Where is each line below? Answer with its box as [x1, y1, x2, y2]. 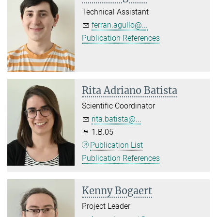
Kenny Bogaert [82, 185, 153, 197]
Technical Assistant [82, 7, 149, 17]
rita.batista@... [92, 114, 142, 124]
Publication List [90, 140, 143, 150]
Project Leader [82, 201, 131, 211]
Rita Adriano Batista [82, 84, 178, 97]
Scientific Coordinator [82, 101, 155, 111]
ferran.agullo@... [92, 20, 148, 30]
